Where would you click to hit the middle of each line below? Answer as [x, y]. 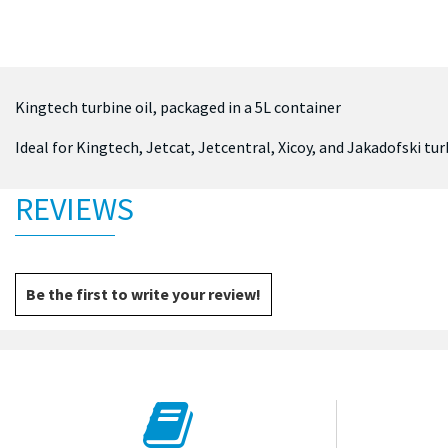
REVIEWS [74, 209]
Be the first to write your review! [143, 293]
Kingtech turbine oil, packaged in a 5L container [178, 107]
